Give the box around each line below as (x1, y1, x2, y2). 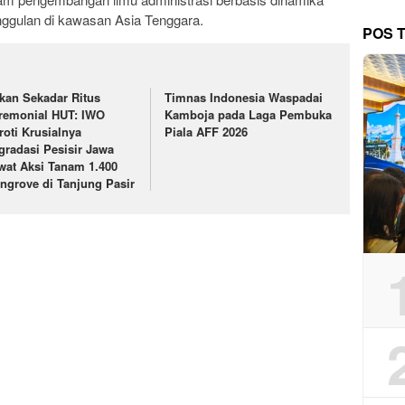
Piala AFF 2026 (165, 122, 249, 140)
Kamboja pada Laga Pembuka (165, 105, 333, 123)
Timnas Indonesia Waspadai (165, 88, 324, 106)
